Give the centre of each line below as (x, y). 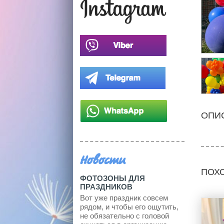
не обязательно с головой (124, 215)
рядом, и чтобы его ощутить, (129, 206)
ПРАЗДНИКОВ (106, 186)
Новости (103, 161)
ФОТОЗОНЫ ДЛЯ (112, 178)
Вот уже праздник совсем (124, 197)
